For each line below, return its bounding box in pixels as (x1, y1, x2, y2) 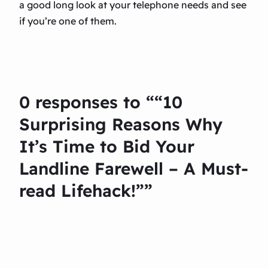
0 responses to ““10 (19, 92, 182, 113)
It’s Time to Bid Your (19, 136, 194, 157)
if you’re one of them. (19, 15, 117, 28)
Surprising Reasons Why (19, 114, 223, 135)
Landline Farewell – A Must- (19, 158, 248, 179)
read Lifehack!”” (19, 180, 153, 202)
